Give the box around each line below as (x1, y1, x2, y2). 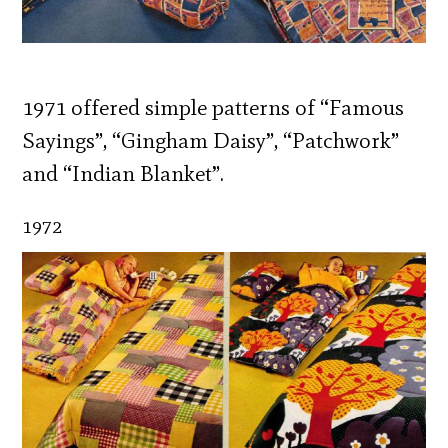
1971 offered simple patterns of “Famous (22, 94, 405, 122)
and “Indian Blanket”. (22, 160, 225, 188)
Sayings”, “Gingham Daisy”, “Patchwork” (22, 127, 400, 155)
